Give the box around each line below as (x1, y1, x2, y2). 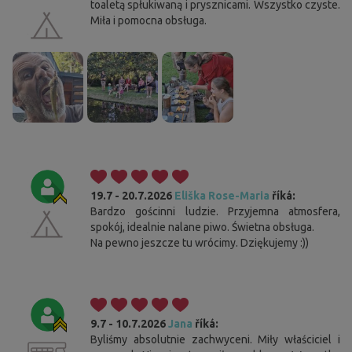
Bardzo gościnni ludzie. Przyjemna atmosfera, (90, 205, 340, 218)
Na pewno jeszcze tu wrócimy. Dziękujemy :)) (90, 236, 309, 250)
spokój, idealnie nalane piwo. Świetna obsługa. (90, 221, 314, 234)
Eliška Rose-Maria (174, 189, 269, 203)
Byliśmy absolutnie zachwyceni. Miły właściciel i (90, 333, 340, 346)
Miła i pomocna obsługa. (90, 14, 207, 27)
